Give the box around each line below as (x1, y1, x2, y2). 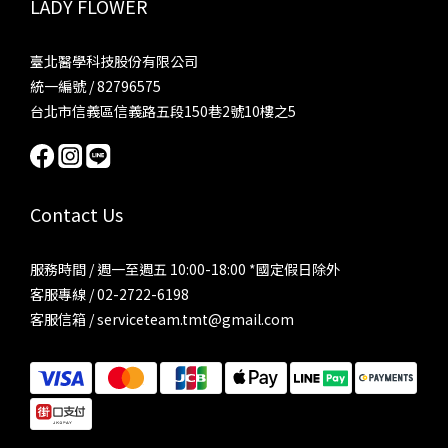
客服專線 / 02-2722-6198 (30, 283, 189, 304)
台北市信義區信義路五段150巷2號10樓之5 (30, 100, 296, 121)
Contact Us (30, 200, 123, 227)
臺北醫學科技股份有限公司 (30, 50, 198, 71)
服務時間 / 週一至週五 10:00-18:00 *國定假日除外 (30, 258, 340, 279)
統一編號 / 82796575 (30, 75, 161, 96)
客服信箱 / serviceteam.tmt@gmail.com (30, 308, 294, 329)
